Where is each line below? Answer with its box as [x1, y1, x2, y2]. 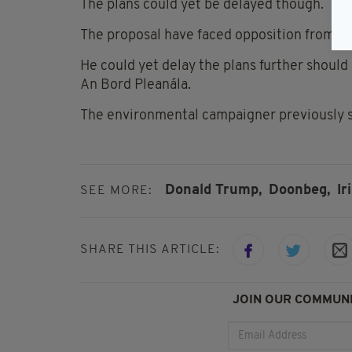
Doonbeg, [269, 182, 330, 198]
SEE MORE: [80, 184, 152, 197]
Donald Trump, [165, 182, 262, 198]
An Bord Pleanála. [80, 77, 191, 93]
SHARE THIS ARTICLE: [80, 244, 220, 257]
